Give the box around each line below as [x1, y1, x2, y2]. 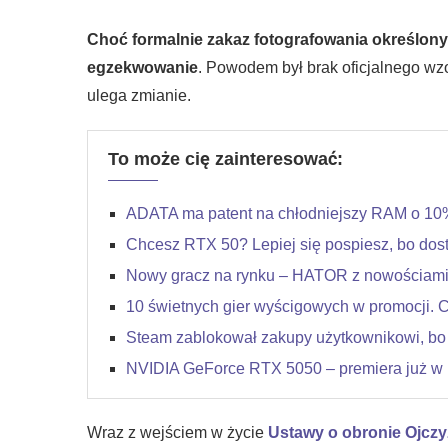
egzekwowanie [87, 59, 198, 76]
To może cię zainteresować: [108, 149, 343, 169]
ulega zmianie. [87, 87, 191, 104]
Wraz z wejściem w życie [87, 424, 268, 441]
